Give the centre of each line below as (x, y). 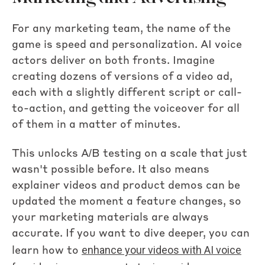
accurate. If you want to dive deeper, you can (131, 234)
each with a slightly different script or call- (127, 93)
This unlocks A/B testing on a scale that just (130, 154)
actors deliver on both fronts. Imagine (113, 61)
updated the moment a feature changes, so (127, 202)
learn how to (47, 251)
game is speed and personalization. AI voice (127, 45)
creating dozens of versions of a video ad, (122, 77)
